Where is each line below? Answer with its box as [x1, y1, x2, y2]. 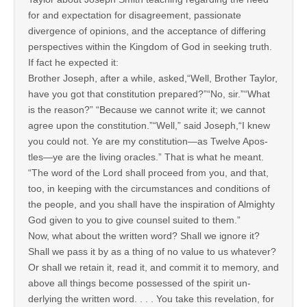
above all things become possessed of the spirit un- [28, 277, 251, 288]
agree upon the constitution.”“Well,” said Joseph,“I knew [28, 119, 270, 131]
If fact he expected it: [28, 56, 119, 68]
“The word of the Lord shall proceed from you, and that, [28, 167, 269, 178]
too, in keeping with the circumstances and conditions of [28, 182, 270, 194]
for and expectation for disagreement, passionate [28, 9, 241, 21]
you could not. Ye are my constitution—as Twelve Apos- [28, 135, 268, 147]
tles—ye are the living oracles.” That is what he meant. [28, 151, 264, 162]
